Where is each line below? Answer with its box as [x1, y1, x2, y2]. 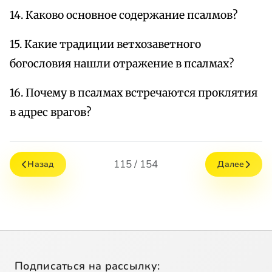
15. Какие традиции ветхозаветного [10, 38, 201, 52]
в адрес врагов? [10, 106, 91, 120]
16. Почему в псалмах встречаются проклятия [10, 86, 257, 100]
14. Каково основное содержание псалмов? [10, 8, 237, 22]
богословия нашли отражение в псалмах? [10, 57, 234, 71]
